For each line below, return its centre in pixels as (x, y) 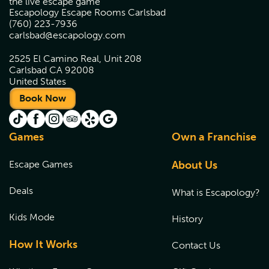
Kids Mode (32, 217)
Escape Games (41, 164)
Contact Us (196, 245)
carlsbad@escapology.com (67, 35)
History (187, 219)
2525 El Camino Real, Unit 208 (75, 59)
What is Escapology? (216, 192)
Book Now (43, 98)
